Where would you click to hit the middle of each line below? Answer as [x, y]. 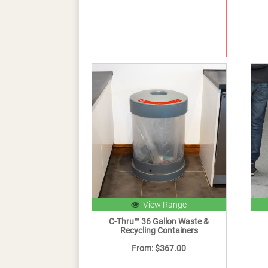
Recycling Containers [159, 231]
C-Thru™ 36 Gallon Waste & [159, 222]
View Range [163, 205]
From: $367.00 [159, 249]
